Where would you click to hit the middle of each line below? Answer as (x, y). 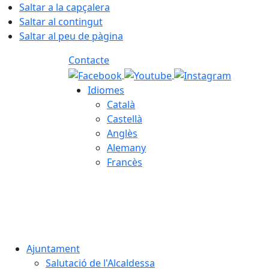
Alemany (126, 147)
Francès (125, 162)
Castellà (125, 119)
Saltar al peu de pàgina (71, 36)
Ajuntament (53, 248)
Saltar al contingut (61, 22)
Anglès (122, 133)
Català (121, 104)
